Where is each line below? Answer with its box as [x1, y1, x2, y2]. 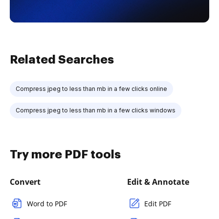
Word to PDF [27, 199, 67, 208]
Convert [10, 176, 41, 187]
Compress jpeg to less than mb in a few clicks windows [16, 107, 175, 114]
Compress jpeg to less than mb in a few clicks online [16, 85, 167, 92]
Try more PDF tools [10, 149, 121, 160]
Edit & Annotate [127, 176, 189, 187]
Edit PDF [144, 199, 171, 208]
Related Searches [10, 54, 114, 66]
